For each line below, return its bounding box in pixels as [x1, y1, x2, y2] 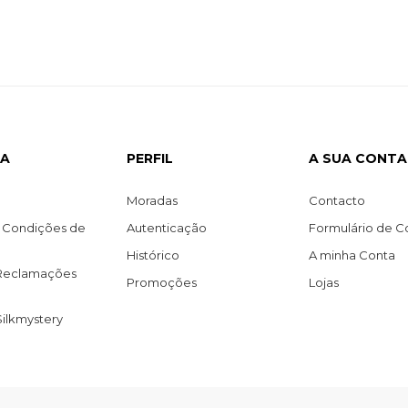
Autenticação [127, 219, 207, 235]
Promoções [127, 274, 197, 290]
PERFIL [127, 149, 173, 167]
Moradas [127, 192, 178, 208]
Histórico [127, 247, 179, 262]
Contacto [309, 192, 365, 208]
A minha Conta [309, 247, 395, 262]
